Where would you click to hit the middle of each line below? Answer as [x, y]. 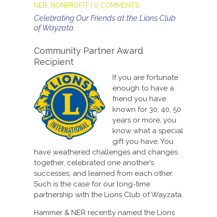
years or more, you [144, 120]
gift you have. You [143, 141]
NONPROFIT [69, 5]
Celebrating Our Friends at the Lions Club [104, 18]
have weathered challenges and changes [106, 152]
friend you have [139, 99]
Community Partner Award [88, 50]
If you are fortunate [145, 77]
